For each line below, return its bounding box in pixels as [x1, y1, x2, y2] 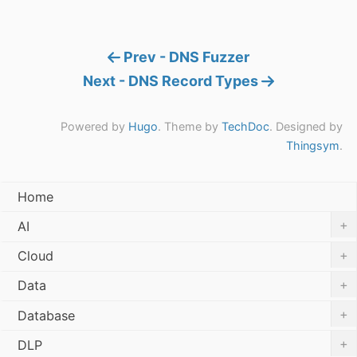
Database [18, 307, 75, 324]
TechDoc [222, 120, 269, 134]
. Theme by [158, 120, 222, 134]
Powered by [61, 120, 128, 134]
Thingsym [286, 139, 339, 153]
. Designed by [269, 120, 343, 134]
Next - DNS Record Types [83, 73, 262, 90]
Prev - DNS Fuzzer [120, 49, 249, 66]
